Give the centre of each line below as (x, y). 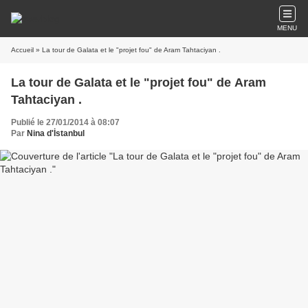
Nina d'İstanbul (56, 133)
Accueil (22, 50)
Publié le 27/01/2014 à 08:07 (65, 122)
